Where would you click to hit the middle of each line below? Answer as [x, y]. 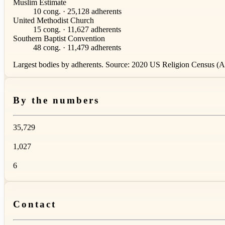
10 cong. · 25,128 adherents [77, 12]
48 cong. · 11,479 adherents [77, 48]
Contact [35, 204]
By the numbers [56, 100]
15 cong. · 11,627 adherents [77, 30]
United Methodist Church [53, 21]
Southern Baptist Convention [59, 39]
